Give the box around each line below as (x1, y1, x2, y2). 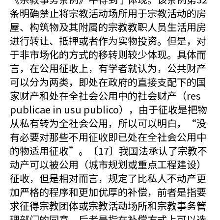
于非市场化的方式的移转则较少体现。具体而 (10, 47, 206, 61)
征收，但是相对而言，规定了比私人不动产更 (10, 171, 206, 185)
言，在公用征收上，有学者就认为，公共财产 (10, 61, 206, 75)
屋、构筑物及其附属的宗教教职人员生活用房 (10, 20, 206, 34)
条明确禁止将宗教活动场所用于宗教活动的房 (10, 6, 206, 20)
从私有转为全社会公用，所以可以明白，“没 (10, 116, 206, 130)
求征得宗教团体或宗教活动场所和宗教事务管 (10, 198, 206, 213)
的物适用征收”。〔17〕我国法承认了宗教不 (10, 143, 207, 158)
